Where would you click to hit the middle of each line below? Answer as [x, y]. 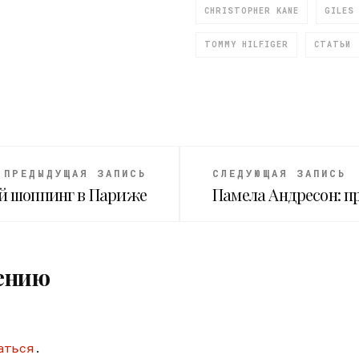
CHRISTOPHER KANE [252, 11]
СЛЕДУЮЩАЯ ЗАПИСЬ [279, 173]
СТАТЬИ [333, 44]
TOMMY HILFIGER [246, 44]
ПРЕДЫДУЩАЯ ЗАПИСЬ [75, 173]
